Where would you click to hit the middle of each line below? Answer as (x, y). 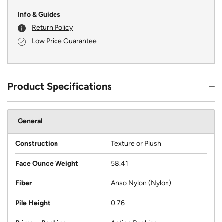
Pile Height (33, 203)
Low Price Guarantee (64, 41)
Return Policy (52, 28)
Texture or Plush (136, 143)
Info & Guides (39, 14)
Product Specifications (59, 86)
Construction (37, 143)
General (30, 121)
